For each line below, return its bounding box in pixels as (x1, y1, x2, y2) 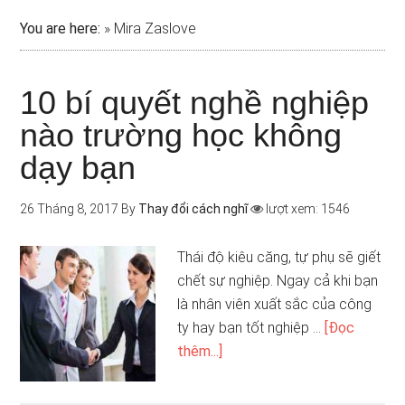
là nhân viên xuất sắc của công (177, 296, 372, 313)
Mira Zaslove (114, 20, 197, 37)
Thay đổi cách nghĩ (138, 202, 249, 216)
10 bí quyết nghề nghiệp (20, 84, 370, 121)
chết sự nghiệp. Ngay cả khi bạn (177, 272, 379, 289)
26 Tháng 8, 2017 (20, 202, 119, 216)
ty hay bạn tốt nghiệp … (177, 319, 325, 336)
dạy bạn (20, 149, 137, 186)
